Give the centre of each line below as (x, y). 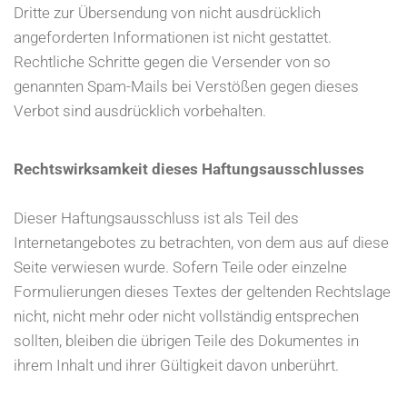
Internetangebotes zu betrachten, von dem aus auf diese (201, 243)
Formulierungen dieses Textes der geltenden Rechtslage (202, 292)
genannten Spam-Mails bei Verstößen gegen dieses (186, 87)
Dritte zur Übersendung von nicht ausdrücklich (167, 13)
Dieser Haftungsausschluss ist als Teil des (156, 218)
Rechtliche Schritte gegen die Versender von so (172, 62)
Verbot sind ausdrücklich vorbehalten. (140, 111)
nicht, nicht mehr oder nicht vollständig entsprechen (186, 317)
